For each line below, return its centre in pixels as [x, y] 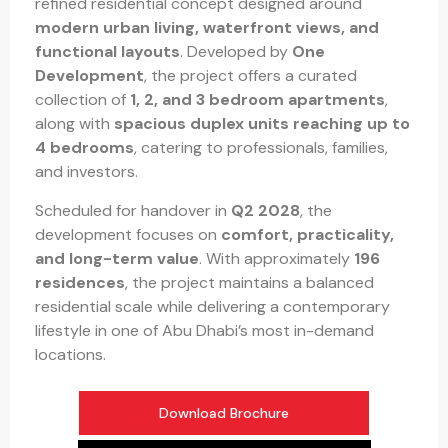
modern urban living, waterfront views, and [207, 28]
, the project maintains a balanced [249, 282]
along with [74, 124]
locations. [70, 354]
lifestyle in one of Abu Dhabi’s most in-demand [204, 330]
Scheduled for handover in [133, 210]
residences [80, 282]
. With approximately [276, 258]
